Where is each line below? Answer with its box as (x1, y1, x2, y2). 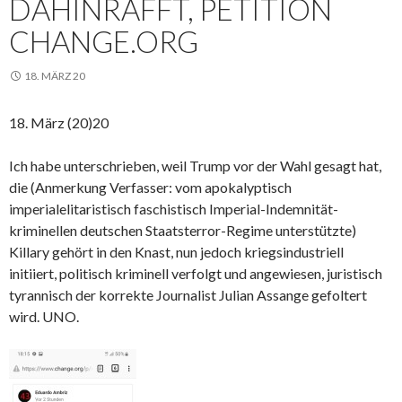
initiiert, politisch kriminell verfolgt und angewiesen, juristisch (9, 265, 382, 282)
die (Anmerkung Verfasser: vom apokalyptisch (9, 179, 292, 196)
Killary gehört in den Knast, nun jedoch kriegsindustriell (9, 243, 344, 260)
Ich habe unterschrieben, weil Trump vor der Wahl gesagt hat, (9, 157, 381, 174)
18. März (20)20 (9, 114, 109, 131)
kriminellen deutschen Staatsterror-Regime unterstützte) (9, 222, 356, 239)
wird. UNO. (9, 308, 79, 325)
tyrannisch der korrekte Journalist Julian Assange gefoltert (9, 286, 367, 303)
